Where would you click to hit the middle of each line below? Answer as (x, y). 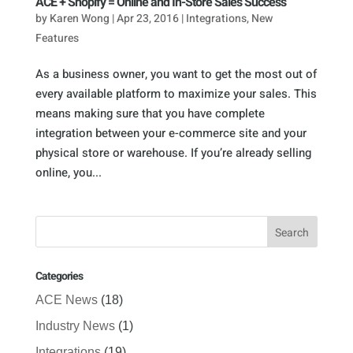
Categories (59, 276)
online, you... (68, 173)
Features (57, 38)
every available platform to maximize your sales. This (176, 94)
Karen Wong (79, 19)
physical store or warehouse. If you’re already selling (173, 153)
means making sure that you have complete (150, 113)
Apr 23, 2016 (147, 19)
